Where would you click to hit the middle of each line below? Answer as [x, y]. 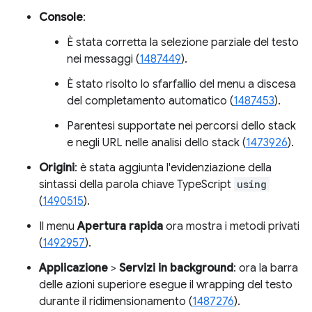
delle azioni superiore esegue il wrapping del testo [166, 284]
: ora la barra [266, 268]
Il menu [58, 226]
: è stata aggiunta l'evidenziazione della [173, 167]
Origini [57, 167]
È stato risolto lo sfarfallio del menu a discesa [181, 84]
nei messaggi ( [103, 59]
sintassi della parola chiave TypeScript [136, 184]
